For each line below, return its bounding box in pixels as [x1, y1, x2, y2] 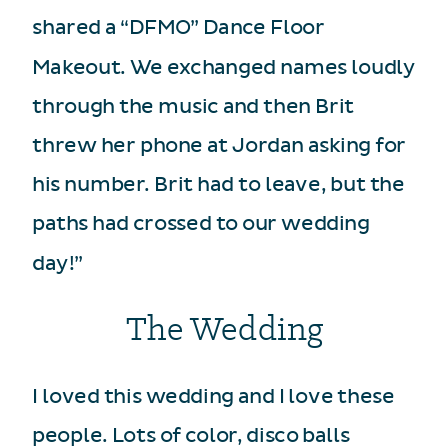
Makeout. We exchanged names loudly [32, 55, 416, 79]
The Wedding [126, 304, 324, 351]
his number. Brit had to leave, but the [32, 172, 405, 197]
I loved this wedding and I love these [32, 384, 395, 408]
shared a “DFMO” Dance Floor [32, 15, 325, 40]
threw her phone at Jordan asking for [32, 133, 406, 158]
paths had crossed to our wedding [32, 211, 370, 236]
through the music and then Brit [32, 94, 355, 119]
